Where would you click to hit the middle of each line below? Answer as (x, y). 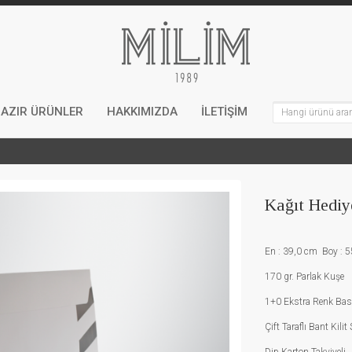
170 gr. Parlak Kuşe (304, 277)
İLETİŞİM (224, 112)
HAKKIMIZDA (142, 112)
